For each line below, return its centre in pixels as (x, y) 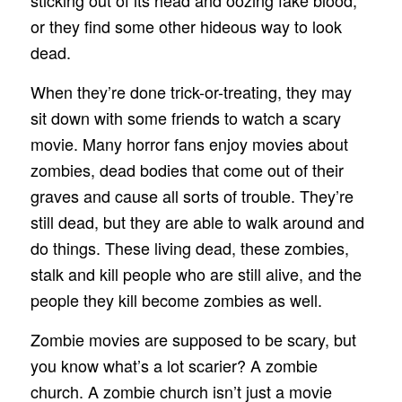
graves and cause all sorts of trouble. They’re (192, 195)
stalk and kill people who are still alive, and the (196, 273)
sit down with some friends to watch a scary (185, 117)
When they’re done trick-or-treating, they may (191, 91)
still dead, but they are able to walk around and (197, 221)
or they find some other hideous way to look (186, 26)
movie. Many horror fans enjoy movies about (189, 143)
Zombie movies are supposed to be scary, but (193, 340)
